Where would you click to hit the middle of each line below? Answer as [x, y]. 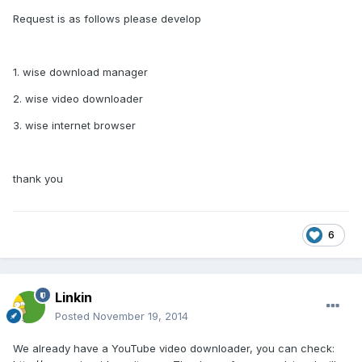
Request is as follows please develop [107, 19]
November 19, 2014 [141, 316]
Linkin [74, 298]
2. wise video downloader [78, 99]
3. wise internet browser [74, 126]
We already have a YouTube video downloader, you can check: [174, 349]
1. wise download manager [80, 72]
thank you [38, 179]
